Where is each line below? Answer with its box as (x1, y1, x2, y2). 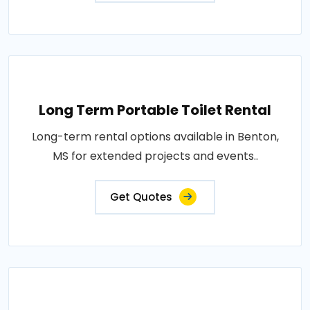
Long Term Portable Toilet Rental (39, 100, 271, 120)
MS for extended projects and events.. (52, 148, 258, 164)
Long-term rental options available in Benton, (31, 129, 279, 145)
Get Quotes (110, 190, 172, 204)
